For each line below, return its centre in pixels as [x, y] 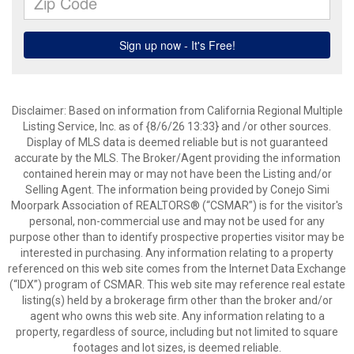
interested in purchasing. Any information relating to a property [177, 253]
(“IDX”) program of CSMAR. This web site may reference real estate [177, 284]
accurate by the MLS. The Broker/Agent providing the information [177, 158]
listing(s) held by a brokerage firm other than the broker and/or [177, 300]
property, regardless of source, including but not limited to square [177, 332]
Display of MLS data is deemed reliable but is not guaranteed [177, 142]
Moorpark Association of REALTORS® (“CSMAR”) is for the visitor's [177, 205]
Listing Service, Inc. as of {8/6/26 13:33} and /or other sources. [177, 126]
